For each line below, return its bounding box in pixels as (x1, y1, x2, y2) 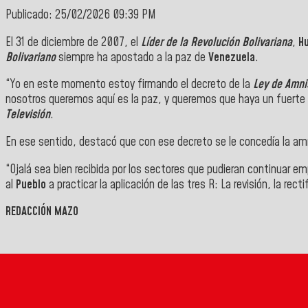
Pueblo (16, 176, 49, 193)
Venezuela (208, 49, 255, 66)
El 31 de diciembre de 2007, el (5, 34, 141, 51)
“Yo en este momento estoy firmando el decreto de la (5, 76, 253, 93)
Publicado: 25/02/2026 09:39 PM (5, 7, 156, 24)
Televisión (5, 107, 50, 124)
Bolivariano (5, 49, 56, 66)
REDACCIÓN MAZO (5, 203, 78, 221)
